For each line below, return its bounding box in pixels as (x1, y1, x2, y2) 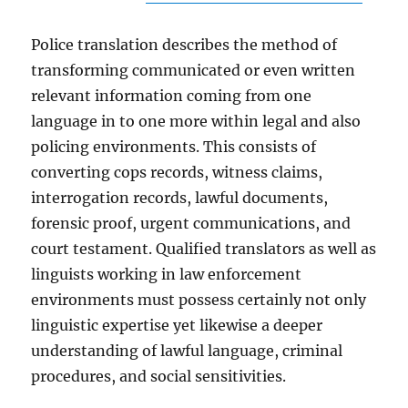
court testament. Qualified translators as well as (31, 240, 377, 258)
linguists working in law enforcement (31, 265, 302, 283)
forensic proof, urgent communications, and (31, 214, 352, 232)
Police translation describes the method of (31, 36, 338, 54)
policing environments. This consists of (31, 138, 317, 156)
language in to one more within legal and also (31, 112, 362, 130)
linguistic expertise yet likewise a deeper (31, 316, 323, 334)
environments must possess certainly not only (31, 291, 367, 309)
